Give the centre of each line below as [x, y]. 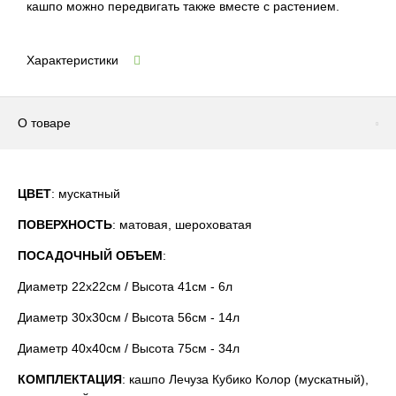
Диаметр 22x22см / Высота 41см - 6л [125, 286]
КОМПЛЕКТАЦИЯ [70, 379]
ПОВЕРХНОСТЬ [65, 225]
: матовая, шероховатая [182, 225]
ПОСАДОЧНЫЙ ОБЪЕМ [90, 255]
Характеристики [72, 60]
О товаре [44, 123]
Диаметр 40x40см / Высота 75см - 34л [129, 348]
